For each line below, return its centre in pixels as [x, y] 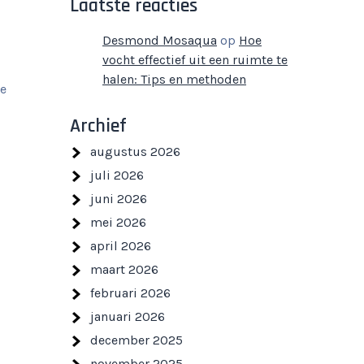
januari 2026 [128, 316]
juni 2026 [119, 199]
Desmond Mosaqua [160, 40]
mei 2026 [118, 222]
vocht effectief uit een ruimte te [195, 60]
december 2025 [136, 340]
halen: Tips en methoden [174, 79]
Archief [98, 126]
